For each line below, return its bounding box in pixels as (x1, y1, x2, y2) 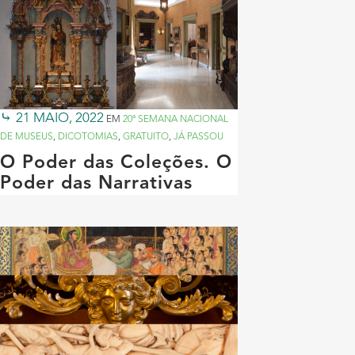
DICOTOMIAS (58, 132, 118, 142)
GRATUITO (123, 132, 169, 142)
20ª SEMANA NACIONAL (123, 114, 228, 124)
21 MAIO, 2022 (16, 111, 104, 125)
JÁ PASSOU (174, 132, 223, 142)
